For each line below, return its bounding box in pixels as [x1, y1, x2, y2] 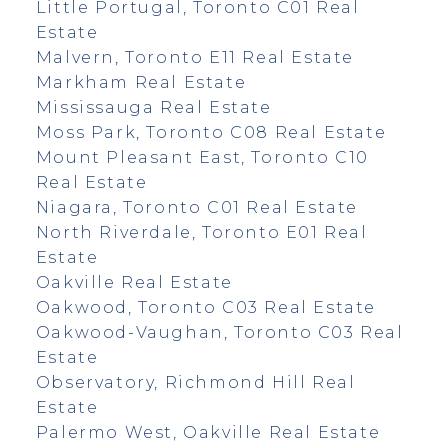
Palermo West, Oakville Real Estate [35, 422, 381, 442]
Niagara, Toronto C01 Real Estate [35, 197, 359, 217]
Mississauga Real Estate [35, 97, 272, 117]
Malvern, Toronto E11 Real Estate [35, 47, 355, 67]
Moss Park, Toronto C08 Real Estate [35, 122, 387, 142]
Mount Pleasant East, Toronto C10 [35, 147, 370, 167]
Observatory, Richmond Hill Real [35, 372, 356, 392]
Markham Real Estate [35, 72, 247, 92]
